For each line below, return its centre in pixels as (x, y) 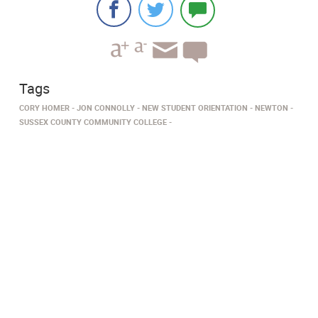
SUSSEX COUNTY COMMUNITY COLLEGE (93, 122)
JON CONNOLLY (106, 108)
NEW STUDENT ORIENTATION (195, 108)
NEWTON (272, 108)
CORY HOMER (44, 108)
